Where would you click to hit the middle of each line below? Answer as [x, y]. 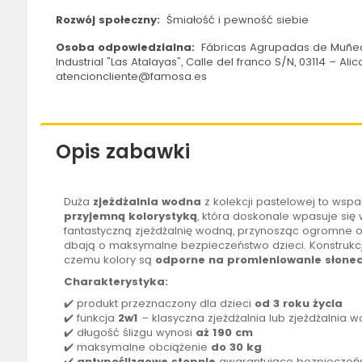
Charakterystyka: [116, 282]
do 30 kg [236, 347]
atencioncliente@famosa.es [131, 77]
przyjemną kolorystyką [130, 217]
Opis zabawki [122, 152]
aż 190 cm [224, 333]
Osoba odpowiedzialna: [126, 48]
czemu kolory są [109, 260]
